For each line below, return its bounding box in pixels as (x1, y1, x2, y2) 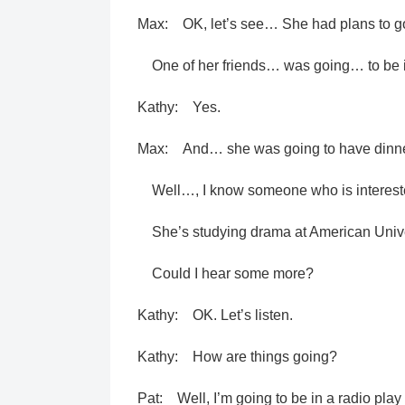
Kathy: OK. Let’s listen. (137, 307, 293, 323)
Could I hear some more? (137, 266, 314, 281)
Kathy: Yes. (137, 99, 221, 115)
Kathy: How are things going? (137, 349, 337, 364)
